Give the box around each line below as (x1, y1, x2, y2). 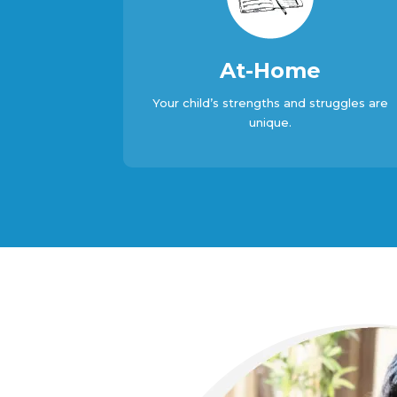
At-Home (220, 58, 322, 83)
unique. (249, 115, 292, 129)
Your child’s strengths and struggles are (152, 96, 389, 110)
